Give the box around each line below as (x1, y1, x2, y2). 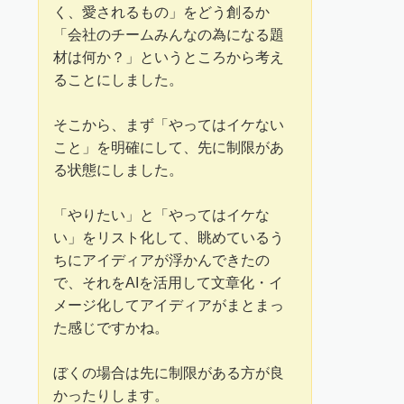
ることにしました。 (53, 71, 184, 88)
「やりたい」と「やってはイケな (53, 207, 271, 224)
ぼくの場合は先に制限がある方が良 (53, 364, 285, 381)
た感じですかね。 (53, 319, 170, 336)
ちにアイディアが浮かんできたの (53, 252, 271, 269)
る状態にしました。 (53, 161, 184, 179)
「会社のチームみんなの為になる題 (53, 26, 285, 43)
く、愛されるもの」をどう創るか (53, 4, 271, 21)
